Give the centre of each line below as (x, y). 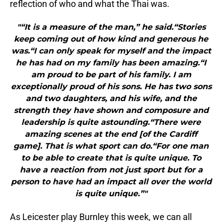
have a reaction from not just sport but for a (111, 170)
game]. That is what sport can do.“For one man (111, 146)
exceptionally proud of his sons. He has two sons (111, 87)
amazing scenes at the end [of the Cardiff (111, 134)
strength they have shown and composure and (111, 111)
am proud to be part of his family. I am (111, 75)
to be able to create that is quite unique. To (111, 158)
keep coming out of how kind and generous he (111, 39)
